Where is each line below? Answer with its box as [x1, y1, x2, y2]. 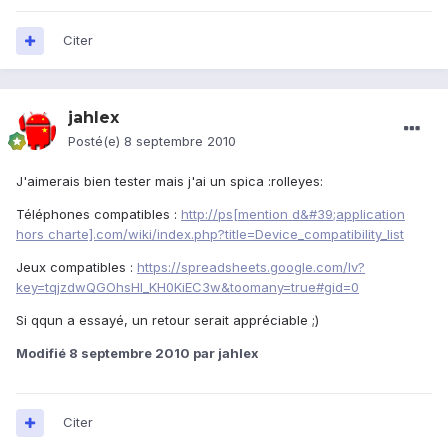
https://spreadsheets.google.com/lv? [137, 259, 365, 276]
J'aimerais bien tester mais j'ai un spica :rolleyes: [16, 173, 323, 190]
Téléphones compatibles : [16, 206, 181, 223]
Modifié [16, 345, 69, 362]
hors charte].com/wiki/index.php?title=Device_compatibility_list [16, 226, 404, 243]
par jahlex [190, 345, 259, 362]
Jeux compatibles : [16, 259, 137, 276]
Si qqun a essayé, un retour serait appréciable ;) [16, 312, 319, 329]
